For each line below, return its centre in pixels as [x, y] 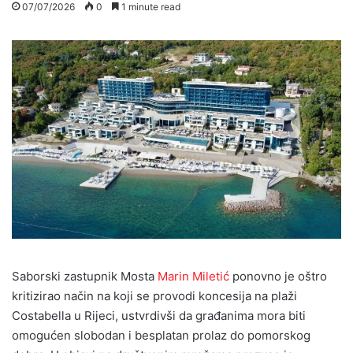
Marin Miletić [193, 277]
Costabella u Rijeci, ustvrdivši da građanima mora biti [159, 316]
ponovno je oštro [278, 277]
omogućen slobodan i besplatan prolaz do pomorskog [161, 336]
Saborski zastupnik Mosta [85, 277]
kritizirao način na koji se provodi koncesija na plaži [154, 296]
